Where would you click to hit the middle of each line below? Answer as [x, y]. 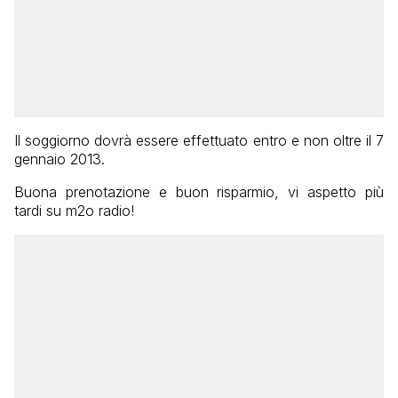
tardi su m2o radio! [74, 211]
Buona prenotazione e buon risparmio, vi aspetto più [199, 192]
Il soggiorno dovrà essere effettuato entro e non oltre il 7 [199, 141]
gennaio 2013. [60, 159]
